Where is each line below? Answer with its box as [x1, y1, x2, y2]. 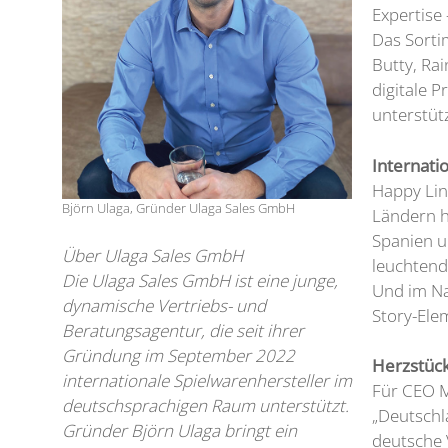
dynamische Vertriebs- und [62, 294, 266, 318]
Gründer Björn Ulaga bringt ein [62, 419, 297, 443]
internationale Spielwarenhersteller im [62, 369, 352, 393]
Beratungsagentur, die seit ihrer [62, 319, 304, 343]
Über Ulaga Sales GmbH [62, 244, 243, 268]
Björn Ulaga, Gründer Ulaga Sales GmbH [62, 199, 295, 218]
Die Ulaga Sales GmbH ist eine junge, [62, 269, 338, 293]
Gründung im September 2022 [62, 344, 295, 368]
